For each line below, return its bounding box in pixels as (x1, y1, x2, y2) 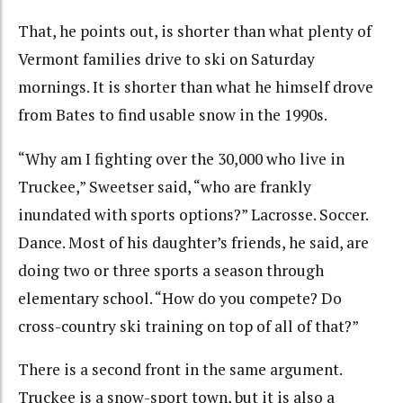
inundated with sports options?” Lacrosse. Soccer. (18, 203, 368, 225)
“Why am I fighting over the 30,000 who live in (18, 148, 345, 169)
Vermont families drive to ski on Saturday (18, 49, 315, 70)
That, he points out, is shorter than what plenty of (18, 21, 372, 42)
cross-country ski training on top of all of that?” (18, 315, 359, 336)
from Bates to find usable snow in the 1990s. (18, 104, 327, 126)
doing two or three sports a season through (18, 259, 324, 281)
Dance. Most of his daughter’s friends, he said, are (18, 231, 369, 253)
